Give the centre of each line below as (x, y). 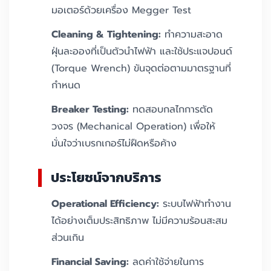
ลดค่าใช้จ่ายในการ (166, 262)
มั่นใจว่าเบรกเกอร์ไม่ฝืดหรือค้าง (114, 144)
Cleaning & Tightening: (106, 35)
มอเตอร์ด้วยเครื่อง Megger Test (121, 11)
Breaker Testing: (90, 110)
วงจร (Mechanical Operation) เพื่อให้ (133, 127)
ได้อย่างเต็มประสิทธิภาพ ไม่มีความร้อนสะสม (139, 221)
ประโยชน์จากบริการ (106, 178)
